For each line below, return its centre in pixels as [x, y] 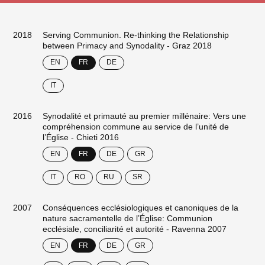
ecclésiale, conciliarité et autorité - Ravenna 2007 [135, 229]
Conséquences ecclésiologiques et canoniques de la [141, 207]
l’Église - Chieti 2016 [81, 137]
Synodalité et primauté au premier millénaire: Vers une [145, 116]
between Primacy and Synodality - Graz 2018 [127, 46]
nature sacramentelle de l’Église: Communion [128, 218]
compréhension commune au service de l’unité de [136, 126]
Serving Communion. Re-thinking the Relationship [136, 35]
